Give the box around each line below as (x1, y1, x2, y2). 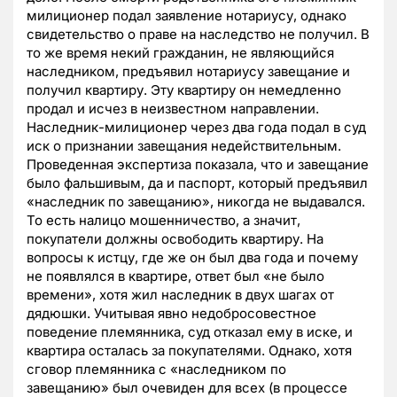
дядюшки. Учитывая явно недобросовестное (27, 305, 316, 323)
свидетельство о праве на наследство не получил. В (27, 26, 370, 43)
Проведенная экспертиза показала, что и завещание (27, 156, 369, 174)
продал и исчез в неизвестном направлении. (27, 100, 319, 118)
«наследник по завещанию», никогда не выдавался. (27, 193, 365, 211)
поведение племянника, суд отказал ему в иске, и (27, 323, 353, 341)
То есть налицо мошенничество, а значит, (27, 212, 300, 230)
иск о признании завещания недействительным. (27, 137, 341, 155)
